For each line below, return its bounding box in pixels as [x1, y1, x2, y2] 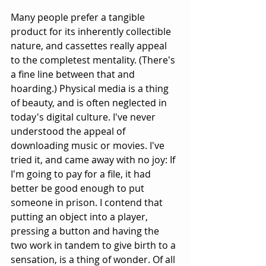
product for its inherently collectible [11, 25, 173, 39]
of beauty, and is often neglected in [11, 96, 169, 110]
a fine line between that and [11, 68, 137, 81]
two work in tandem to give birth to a [11, 239, 178, 252]
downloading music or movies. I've [11, 139, 167, 153]
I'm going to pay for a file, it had [11, 167, 153, 181]
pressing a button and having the [11, 224, 161, 238]
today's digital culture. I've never [11, 110, 158, 124]
